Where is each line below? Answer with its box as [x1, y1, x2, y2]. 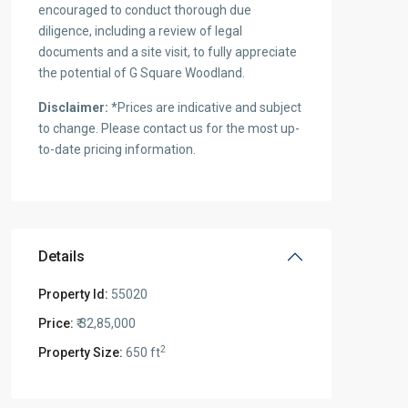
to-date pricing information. [38, 142, 196, 158]
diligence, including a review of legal [38, 24, 242, 39]
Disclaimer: [38, 100, 108, 116]
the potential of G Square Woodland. [38, 66, 245, 81]
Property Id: [38, 287, 108, 302]
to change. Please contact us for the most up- [38, 121, 300, 137]
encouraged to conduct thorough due [38, 3, 251, 18]
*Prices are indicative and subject [108, 100, 301, 116]
